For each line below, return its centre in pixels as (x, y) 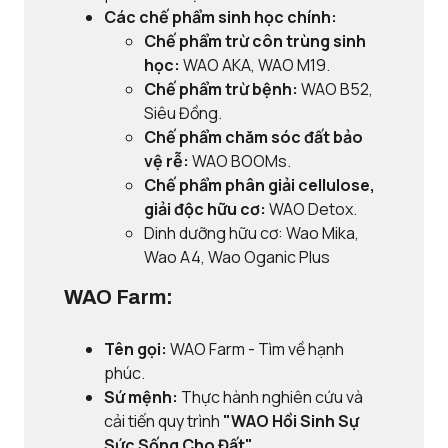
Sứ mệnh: (141, 397)
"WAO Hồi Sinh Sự (291, 421)
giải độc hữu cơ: (205, 209)
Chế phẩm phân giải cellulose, (259, 185)
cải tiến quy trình (163, 421)
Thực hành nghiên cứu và (270, 397)
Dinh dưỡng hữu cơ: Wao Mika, (251, 233)
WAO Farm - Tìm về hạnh (255, 349)
